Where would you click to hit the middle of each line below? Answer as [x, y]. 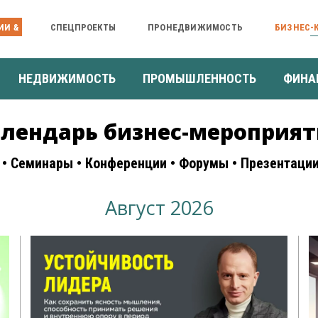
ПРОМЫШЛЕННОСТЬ [199, 78]
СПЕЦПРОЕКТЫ [83, 27]
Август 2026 [159, 207]
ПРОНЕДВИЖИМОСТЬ [195, 27]
